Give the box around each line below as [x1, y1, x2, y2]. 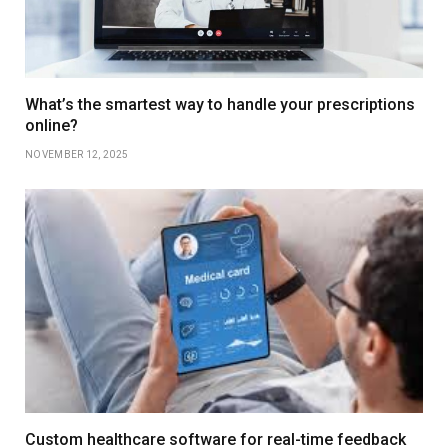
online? [25, 115, 78, 135]
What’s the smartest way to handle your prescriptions [25, 94, 415, 114]
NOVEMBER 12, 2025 [25, 148, 129, 160]
